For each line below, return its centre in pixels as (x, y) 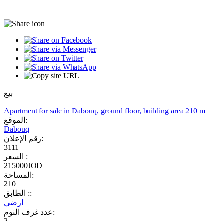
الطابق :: (29, 193)
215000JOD (23, 165)
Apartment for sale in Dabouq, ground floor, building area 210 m (105, 110)
